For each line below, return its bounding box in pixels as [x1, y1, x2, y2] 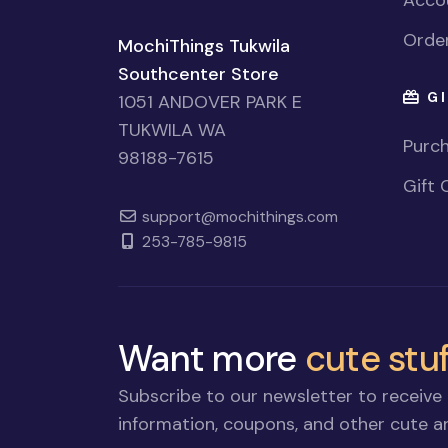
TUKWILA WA [118, 117, 226, 142]
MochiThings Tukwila [118, 33, 290, 58]
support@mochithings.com [137, 205, 338, 227]
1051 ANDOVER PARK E [118, 89, 302, 114]
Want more [118, 334, 305, 382]
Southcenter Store [118, 61, 279, 86]
